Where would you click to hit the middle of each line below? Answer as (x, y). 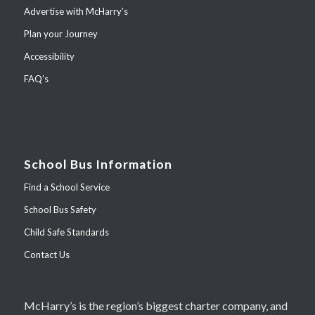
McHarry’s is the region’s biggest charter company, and (155, 306)
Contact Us (46, 254)
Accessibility (49, 56)
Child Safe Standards (66, 232)
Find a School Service (66, 187)
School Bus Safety (60, 209)
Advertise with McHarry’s (76, 11)
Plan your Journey (60, 33)
